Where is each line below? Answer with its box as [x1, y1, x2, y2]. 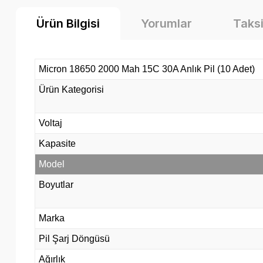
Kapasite [39, 138, 76, 149]
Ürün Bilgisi [36, 16, 100, 31]
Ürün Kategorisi [39, 84, 104, 95]
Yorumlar [141, 16, 192, 31]
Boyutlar [39, 179, 73, 190]
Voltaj [39, 117, 62, 128]
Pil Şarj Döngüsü [39, 233, 110, 244]
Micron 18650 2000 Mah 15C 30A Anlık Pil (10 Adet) [39, 63, 255, 74]
